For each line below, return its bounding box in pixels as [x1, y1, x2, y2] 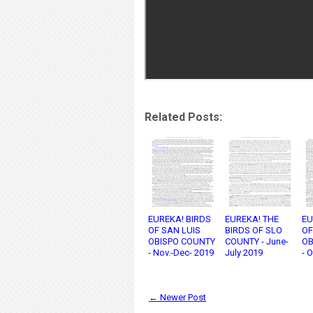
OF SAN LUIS [148, 225, 201, 235]
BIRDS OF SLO [225, 225, 282, 235]
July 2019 [225, 247, 263, 258]
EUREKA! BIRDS [148, 214, 211, 224]
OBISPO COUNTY [148, 236, 215, 247]
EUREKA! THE [225, 214, 279, 224]
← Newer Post [149, 292, 206, 303]
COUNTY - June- [225, 236, 289, 247]
